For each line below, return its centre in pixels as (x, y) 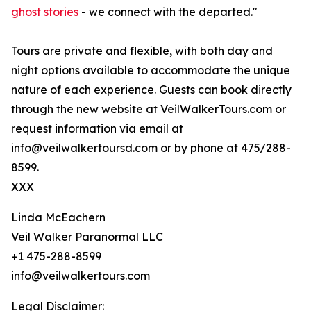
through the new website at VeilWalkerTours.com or (149, 109)
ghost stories (45, 12)
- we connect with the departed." (168, 12)
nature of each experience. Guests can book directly (151, 90)
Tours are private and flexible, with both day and (142, 51)
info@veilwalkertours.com (81, 276)
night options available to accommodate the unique (151, 70)
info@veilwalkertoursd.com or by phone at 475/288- (151, 148)
